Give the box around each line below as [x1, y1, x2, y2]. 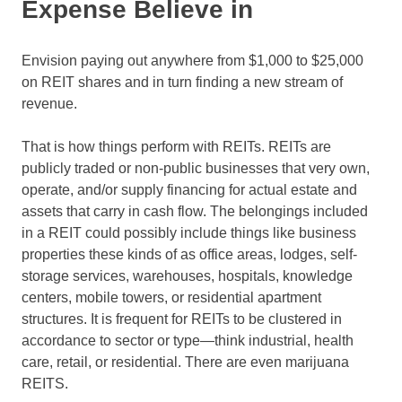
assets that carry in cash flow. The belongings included [22, 204, 368, 220]
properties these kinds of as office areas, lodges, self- [22, 247, 357, 263]
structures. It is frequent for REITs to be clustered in [22, 311, 342, 328]
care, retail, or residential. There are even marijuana [22, 354, 349, 371]
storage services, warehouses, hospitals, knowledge [22, 268, 353, 284]
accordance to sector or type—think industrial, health [22, 333, 354, 349]
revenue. [22, 96, 81, 112]
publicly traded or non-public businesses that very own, [22, 161, 370, 177]
